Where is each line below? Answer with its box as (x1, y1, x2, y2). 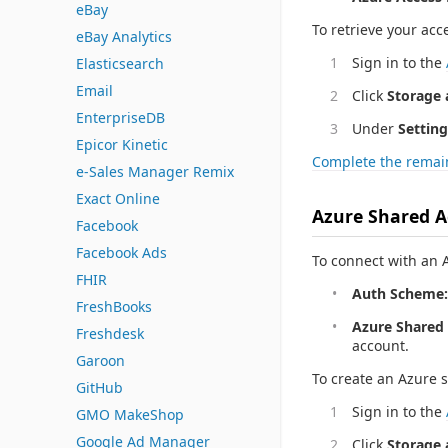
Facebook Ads (76, 243, 167, 262)
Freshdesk (76, 324, 144, 343)
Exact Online (76, 189, 160, 208)
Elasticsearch (76, 54, 164, 73)
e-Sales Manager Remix (76, 162, 234, 181)
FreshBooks (76, 297, 152, 316)
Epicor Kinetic (76, 135, 168, 154)
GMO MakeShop (76, 405, 184, 424)
